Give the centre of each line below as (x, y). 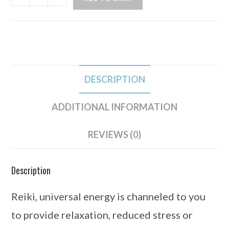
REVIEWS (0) (114, 134)
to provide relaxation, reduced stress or (102, 215)
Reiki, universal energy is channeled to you (109, 196)
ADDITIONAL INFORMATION (114, 107)
